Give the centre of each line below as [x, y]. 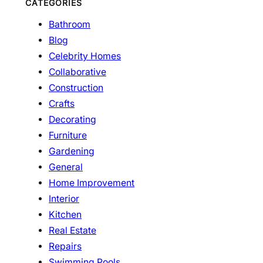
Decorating [73, 119]
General [66, 167]
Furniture [68, 135]
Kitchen [65, 214]
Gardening [72, 151]
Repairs [65, 246]
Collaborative [77, 72]
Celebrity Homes [85, 56]
